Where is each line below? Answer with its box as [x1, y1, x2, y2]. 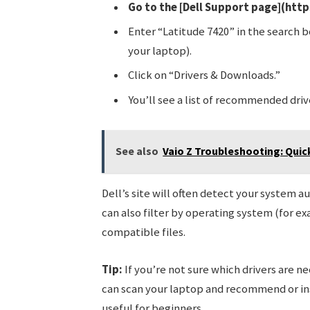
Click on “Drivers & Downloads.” [127, 68, 280, 83]
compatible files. [101, 225, 185, 240]
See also [116, 144, 159, 158]
